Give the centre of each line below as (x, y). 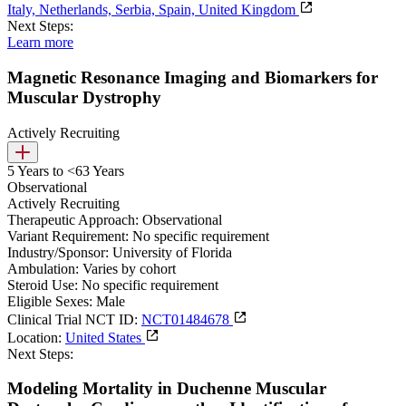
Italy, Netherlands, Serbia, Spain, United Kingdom (153, 10)
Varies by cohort (129, 268)
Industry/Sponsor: (58, 252)
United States (105, 337)
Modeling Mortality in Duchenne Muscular (167, 389)
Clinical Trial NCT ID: (72, 319)
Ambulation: (43, 268)
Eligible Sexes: (50, 301)
